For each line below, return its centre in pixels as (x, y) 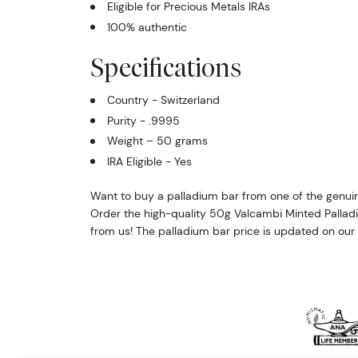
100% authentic (147, 27)
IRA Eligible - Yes (149, 161)
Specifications (165, 67)
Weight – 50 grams (157, 141)
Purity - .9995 (143, 120)
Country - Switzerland (163, 100)
